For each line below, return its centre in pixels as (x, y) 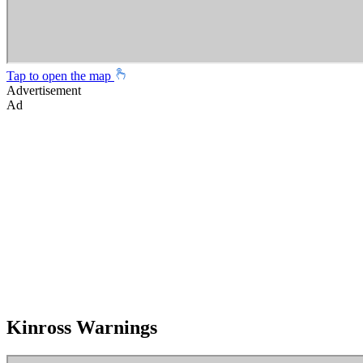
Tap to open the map (60, 76)
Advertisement (44, 91)
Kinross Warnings (82, 328)
